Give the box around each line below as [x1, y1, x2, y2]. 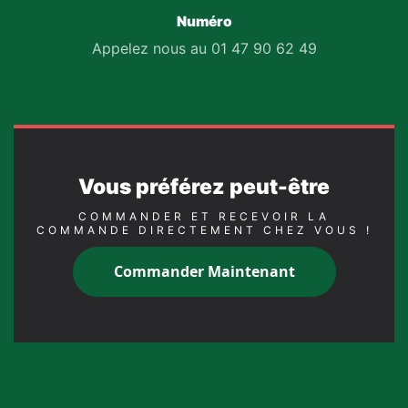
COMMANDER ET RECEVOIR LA [78, 209, 330, 223]
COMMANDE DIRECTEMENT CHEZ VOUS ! [36, 222, 372, 237]
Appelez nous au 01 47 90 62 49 [91, 39, 317, 58]
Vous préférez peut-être [78, 174, 330, 200]
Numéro [176, 13, 232, 31]
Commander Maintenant [113, 261, 295, 282]
